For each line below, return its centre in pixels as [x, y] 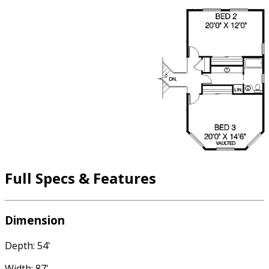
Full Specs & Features [80, 178]
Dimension [35, 220]
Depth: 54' [28, 245]
